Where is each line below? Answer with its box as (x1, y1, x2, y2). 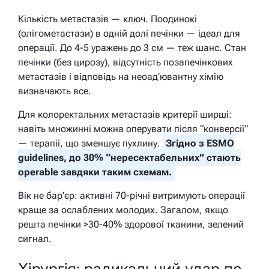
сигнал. (18, 233, 52, 245)
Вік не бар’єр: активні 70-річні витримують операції (18, 190, 245, 202)
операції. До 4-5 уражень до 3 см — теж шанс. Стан (18, 42, 246, 54)
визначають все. (18, 85, 91, 97)
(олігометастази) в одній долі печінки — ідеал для (18, 28, 240, 40)
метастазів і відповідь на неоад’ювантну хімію (18, 71, 223, 83)
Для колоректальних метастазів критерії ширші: (18, 109, 232, 121)
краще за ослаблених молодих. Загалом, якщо (18, 204, 228, 216)
